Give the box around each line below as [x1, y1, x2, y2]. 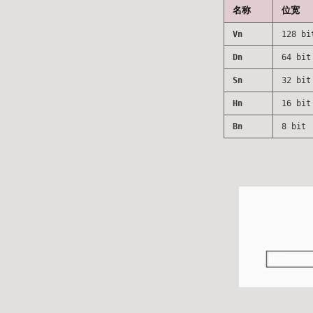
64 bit [282, 52, 311, 62]
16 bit [282, 98, 311, 108]
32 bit [282, 75, 311, 85]
